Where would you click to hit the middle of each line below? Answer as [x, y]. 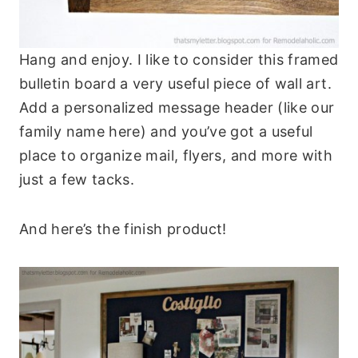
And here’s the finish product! [123, 229]
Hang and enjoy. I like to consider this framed [179, 59]
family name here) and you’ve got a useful [166, 131]
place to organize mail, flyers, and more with [176, 155]
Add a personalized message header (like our [177, 107]
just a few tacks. [77, 179]
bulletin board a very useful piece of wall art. [175, 83]
